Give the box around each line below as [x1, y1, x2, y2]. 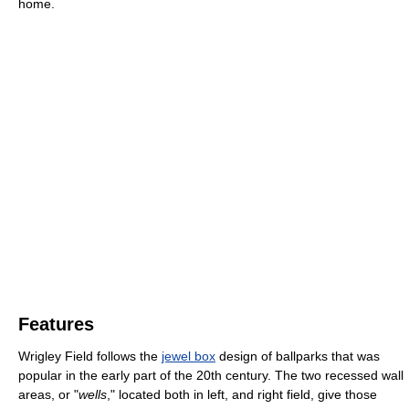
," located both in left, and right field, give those [107, 387, 377, 403]
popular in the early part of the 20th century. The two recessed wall [18, 368, 404, 383]
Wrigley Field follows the [18, 349, 162, 364]
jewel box [162, 349, 215, 364]
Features [18, 314, 94, 335]
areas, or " [18, 387, 79, 403]
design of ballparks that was [215, 349, 380, 364]
